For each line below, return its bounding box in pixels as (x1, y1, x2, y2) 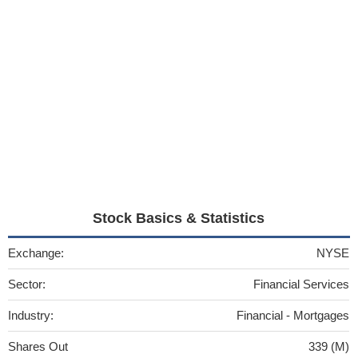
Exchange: (8, 245, 64, 260)
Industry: (8, 308, 54, 322)
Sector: (8, 276, 46, 291)
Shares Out (8, 339, 68, 353)
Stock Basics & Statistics (93, 209, 265, 226)
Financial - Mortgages (237, 308, 349, 322)
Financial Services (253, 276, 349, 291)
